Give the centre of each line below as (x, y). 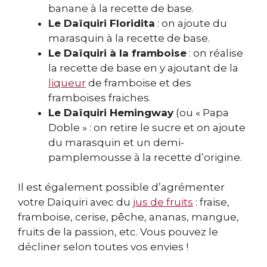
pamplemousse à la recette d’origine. (145, 157)
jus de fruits (163, 202)
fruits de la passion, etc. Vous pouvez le (118, 232)
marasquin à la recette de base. (129, 38)
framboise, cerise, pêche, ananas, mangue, (128, 217)
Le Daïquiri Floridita (102, 23)
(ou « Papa (201, 112)
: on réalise (215, 53)
